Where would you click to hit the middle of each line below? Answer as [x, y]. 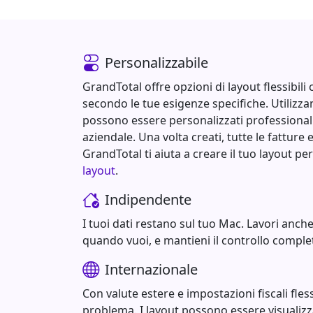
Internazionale [151, 270]
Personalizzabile [156, 63]
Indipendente [148, 200]
